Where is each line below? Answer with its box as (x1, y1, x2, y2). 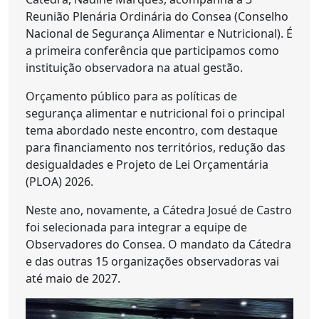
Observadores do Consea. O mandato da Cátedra (26, 236, 291, 252)
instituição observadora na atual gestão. (26, 60, 243, 75)
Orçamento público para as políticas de (26, 88, 237, 104)
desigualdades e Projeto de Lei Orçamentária (26, 157, 268, 172)
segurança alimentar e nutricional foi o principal (26, 105, 285, 121)
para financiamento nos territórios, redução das (26, 140, 286, 155)
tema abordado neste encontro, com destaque (26, 122, 278, 138)
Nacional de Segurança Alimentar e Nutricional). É (26, 26, 293, 41)
